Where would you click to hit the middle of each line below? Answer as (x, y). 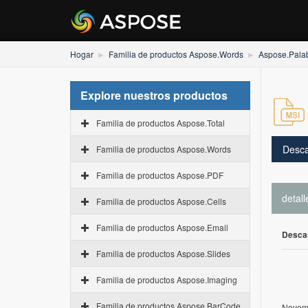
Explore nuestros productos (154, 95)
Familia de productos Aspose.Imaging (167, 279)
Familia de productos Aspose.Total (161, 123)
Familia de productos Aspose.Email (162, 227)
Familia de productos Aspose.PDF (160, 175)
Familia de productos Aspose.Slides (163, 253)
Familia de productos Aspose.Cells (161, 201)
